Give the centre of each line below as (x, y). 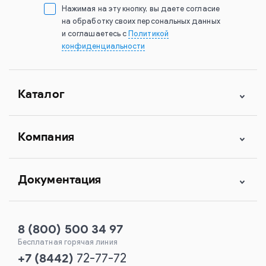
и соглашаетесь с (95, 34)
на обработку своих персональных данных (141, 22)
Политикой (148, 34)
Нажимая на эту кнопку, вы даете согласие (141, 9)
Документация (60, 179)
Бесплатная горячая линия (68, 243)
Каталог (41, 94)
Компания (46, 137)
